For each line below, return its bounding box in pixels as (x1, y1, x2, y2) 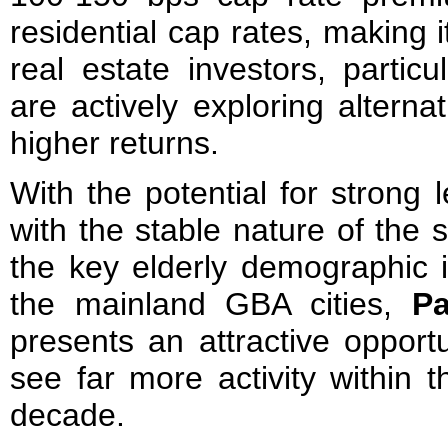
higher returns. (10, 124, 219, 161)
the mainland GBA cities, (10, 285, 412, 322)
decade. (10, 396, 125, 433)
